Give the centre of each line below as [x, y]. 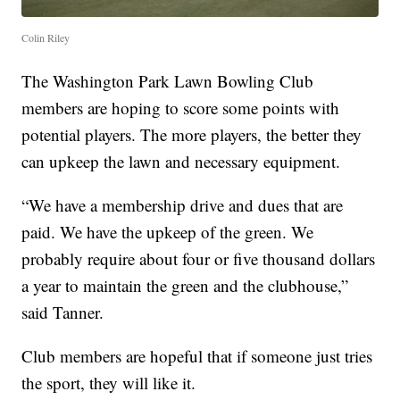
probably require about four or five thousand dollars [199, 258]
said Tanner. [63, 312]
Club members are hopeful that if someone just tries [197, 355]
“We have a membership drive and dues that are [183, 204]
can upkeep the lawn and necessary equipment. [181, 161]
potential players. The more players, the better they [192, 134]
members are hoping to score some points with [181, 107]
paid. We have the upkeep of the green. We [168, 231]
